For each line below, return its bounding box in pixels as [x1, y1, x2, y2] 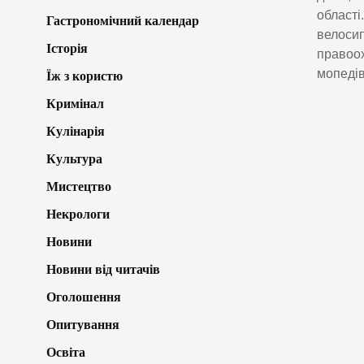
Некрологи [46, 206, 110, 221]
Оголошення [46, 289, 121, 304]
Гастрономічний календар [46, 13, 199, 28]
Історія [46, 41, 88, 55]
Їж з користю [46, 68, 123, 83]
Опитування [46, 317, 119, 331]
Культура [46, 151, 102, 166]
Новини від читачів [46, 262, 160, 276]
